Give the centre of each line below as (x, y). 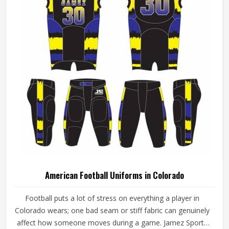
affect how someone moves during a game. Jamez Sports (112, 223)
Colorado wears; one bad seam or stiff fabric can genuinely (112, 210)
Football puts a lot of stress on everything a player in (112, 198)
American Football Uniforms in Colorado (114, 175)
